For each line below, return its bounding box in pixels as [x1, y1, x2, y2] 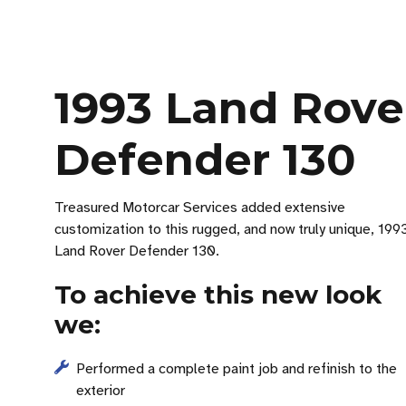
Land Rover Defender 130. [54, 242, 219, 260]
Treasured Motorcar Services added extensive [54, 198, 345, 217]
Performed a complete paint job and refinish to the [76, 360, 397, 378]
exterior [76, 382, 125, 400]
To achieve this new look [54, 279, 382, 310]
